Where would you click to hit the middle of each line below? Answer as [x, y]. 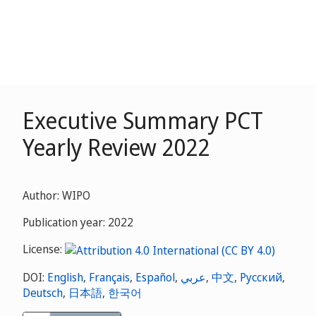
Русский [261, 277]
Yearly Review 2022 [116, 147]
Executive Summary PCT [143, 120]
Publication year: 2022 [78, 222]
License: [44, 249]
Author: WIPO [56, 195]
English [65, 277]
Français [109, 277]
